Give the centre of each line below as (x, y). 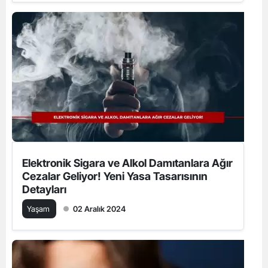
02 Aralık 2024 (99, 208)
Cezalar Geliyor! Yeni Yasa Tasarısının (115, 176)
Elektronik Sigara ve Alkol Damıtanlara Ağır (127, 163)
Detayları (44, 189)
